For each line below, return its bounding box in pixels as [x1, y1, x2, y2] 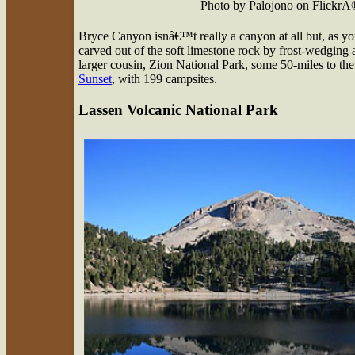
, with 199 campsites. [111, 72, 217, 86]
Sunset [78, 72, 112, 86]
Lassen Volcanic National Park [78, 101, 278, 118]
